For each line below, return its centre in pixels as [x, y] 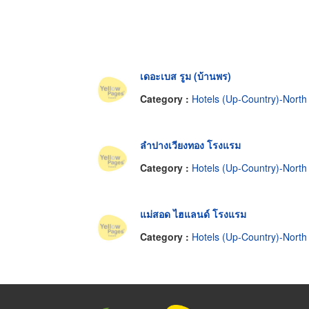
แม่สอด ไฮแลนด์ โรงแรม [193, 213]
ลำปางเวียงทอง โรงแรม [190, 144]
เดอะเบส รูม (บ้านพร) [186, 76]
